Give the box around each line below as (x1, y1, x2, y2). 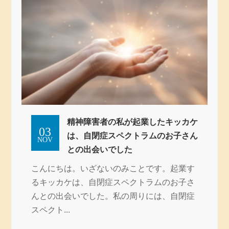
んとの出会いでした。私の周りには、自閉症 (31, 191, 195, 200)
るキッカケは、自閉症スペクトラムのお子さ (31, 177, 195, 187)
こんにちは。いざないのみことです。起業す (31, 164, 195, 173)
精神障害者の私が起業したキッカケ (66, 117, 198, 126)
